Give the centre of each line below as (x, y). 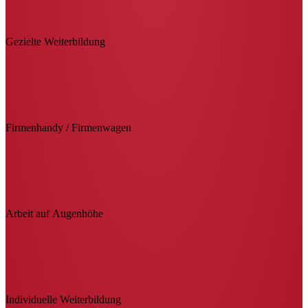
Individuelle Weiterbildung (63, 299)
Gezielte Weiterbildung (55, 41)
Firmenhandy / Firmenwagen (68, 127)
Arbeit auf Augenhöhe (54, 213)
